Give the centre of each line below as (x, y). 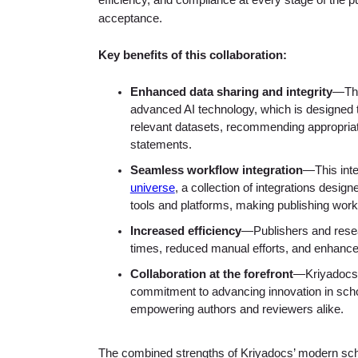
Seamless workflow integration (216, 171)
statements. (161, 145)
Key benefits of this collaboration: (192, 56)
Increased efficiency (185, 231)
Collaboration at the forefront (211, 274)
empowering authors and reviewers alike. (237, 310)
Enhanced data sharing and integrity (231, 92)
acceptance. (130, 19)
